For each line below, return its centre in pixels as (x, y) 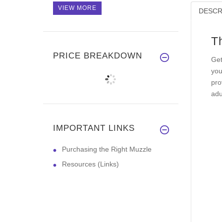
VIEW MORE (77, 8)
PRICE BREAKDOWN (98, 55)
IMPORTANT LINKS (94, 128)
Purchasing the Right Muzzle (107, 149)
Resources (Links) (90, 164)
